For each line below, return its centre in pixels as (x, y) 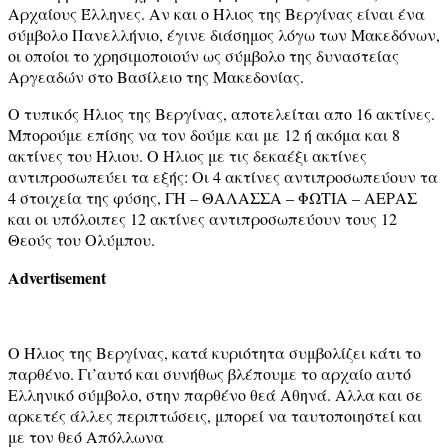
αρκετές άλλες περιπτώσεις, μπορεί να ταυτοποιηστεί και (215, 415)
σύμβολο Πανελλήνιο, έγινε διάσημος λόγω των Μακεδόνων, (224, 34)
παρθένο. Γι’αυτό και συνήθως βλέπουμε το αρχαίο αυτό (209, 373)
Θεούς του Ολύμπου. (81, 239)
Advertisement (57, 277)
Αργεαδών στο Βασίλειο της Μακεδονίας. (156, 76)
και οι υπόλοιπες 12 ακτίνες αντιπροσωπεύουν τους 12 (202, 218)
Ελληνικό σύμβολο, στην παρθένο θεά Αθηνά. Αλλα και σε (215, 394)
